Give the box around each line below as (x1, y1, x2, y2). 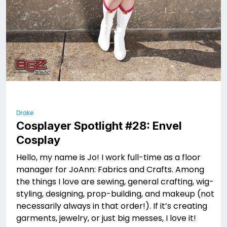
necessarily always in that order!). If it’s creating (16, 200, 207, 212)
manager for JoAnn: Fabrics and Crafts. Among (16, 164, 204, 176)
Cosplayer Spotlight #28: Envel (16, 119, 182, 133)
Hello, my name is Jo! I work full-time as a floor (16, 152, 201, 164)
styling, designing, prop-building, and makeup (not (16, 188, 214, 200)
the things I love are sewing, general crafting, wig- (16, 176, 214, 188)
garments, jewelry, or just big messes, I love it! (16, 212, 196, 224)
